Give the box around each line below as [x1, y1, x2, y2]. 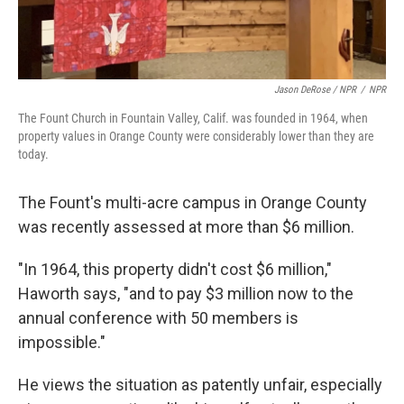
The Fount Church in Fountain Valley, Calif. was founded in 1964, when [18, 111, 368, 125]
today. [18, 147, 49, 161]
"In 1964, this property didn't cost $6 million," [18, 260, 332, 279]
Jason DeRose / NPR [274, 84, 356, 96]
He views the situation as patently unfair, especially [18, 375, 382, 394]
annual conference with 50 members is [18, 308, 298, 327]
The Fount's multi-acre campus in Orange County [18, 193, 367, 212]
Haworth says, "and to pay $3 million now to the [18, 284, 353, 303]
